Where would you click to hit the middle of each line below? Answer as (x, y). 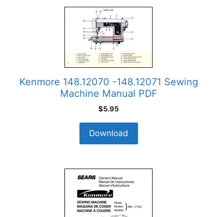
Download (108, 133)
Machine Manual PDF (108, 93)
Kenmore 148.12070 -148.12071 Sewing (108, 82)
